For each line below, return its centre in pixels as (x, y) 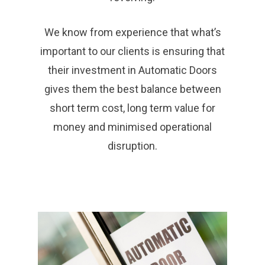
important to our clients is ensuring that (132, 51)
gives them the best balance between (132, 89)
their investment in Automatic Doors (132, 70)
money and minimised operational (132, 127)
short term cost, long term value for (132, 108)
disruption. (132, 146)
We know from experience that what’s (132, 33)
